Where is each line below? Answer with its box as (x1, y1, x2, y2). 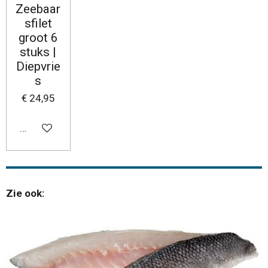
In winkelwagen (20, 121, 90, 134)
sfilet (24, 16, 52, 31)
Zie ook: (6, 187, 47, 200)
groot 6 (18, 30, 58, 45)
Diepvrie (16, 59, 60, 74)
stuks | (20, 44, 57, 59)
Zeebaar (16, 1, 61, 16)
